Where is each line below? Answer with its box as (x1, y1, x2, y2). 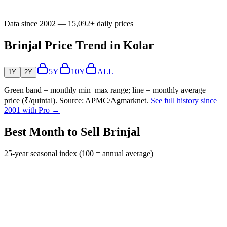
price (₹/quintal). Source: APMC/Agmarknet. (4, 96, 148, 105)
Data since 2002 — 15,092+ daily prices (4, 19, 133, 28)
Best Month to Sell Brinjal (4, 125, 140, 139)
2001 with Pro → (4, 106, 60, 115)
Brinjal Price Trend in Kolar (4, 39, 154, 52)
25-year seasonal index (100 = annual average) (4, 149, 153, 158)
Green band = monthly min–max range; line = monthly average (4, 86, 206, 95)
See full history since (150, 96, 217, 105)
